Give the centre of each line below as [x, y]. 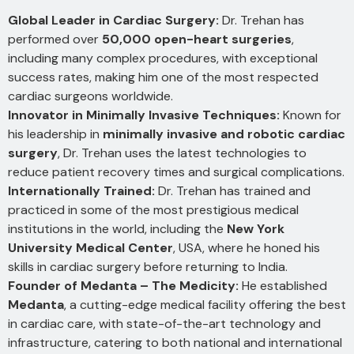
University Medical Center [90, 247]
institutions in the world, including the [117, 228]
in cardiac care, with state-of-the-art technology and [164, 323]
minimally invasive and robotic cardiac [224, 134]
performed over [55, 39]
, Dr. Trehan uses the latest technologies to [182, 153]
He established [283, 285]
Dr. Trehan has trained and [233, 190]
